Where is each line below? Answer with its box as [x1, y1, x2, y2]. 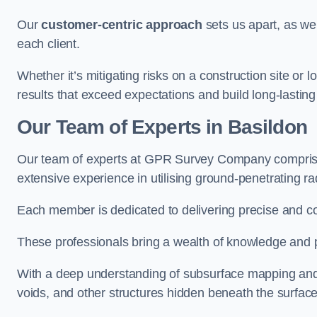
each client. [17, 37, 80, 51]
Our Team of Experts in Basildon [17, 116, 307, 138]
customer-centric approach [41, 18, 202, 32]
